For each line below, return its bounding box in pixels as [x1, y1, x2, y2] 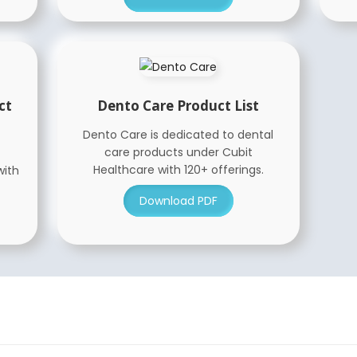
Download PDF [139, 193, 218, 209]
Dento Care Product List [97, 96, 260, 115]
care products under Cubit [104, 144, 253, 160]
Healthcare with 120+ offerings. [92, 162, 264, 178]
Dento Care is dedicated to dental [83, 127, 274, 143]
